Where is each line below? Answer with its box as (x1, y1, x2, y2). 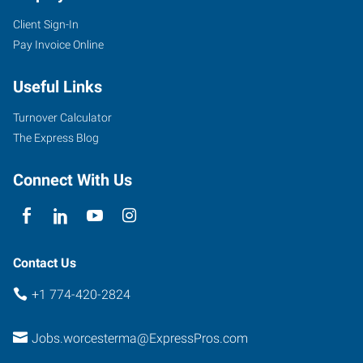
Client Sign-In (13, 17, 79, 31)
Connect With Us (13, 169, 132, 190)
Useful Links (13, 76, 102, 96)
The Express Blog (13, 130, 99, 144)
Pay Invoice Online (13, 37, 104, 51)
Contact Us (13, 254, 76, 271)
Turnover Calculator (13, 110, 112, 124)
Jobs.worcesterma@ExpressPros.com (31, 331, 248, 346)
